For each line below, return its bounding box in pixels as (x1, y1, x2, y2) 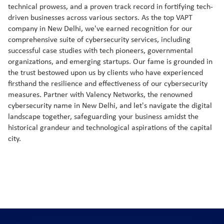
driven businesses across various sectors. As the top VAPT (8, 14, 192, 22)
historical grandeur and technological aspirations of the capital (8, 124, 212, 132)
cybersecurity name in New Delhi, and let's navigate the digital (8, 102, 212, 110)
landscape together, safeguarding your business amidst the (8, 113, 198, 121)
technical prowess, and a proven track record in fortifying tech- (8, 3, 213, 11)
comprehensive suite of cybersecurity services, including (8, 36, 190, 44)
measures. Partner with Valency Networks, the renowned (8, 91, 192, 99)
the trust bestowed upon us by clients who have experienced (8, 69, 203, 77)
